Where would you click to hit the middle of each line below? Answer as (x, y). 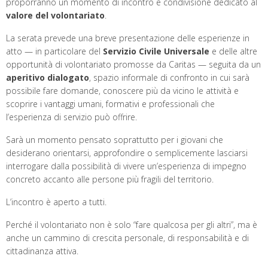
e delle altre (233, 51)
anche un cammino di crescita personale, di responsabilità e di (127, 238)
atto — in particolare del (54, 51)
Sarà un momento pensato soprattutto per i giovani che (115, 140)
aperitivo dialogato (48, 78)
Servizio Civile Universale (156, 51)
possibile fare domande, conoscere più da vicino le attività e (122, 91)
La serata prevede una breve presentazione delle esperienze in (128, 38)
